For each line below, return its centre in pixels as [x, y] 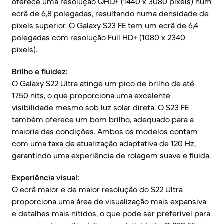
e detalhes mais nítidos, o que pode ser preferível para [111, 213]
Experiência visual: [46, 177]
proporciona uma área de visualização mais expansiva [109, 201]
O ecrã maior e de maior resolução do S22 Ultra [97, 189]
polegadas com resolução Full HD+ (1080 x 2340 [99, 37]
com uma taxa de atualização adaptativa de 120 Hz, [104, 143]
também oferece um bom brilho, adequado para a [103, 119]
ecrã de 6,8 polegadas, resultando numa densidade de [110, 13]
